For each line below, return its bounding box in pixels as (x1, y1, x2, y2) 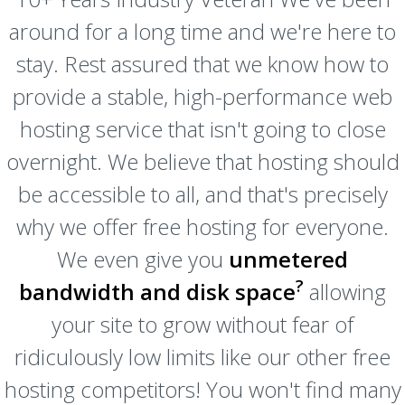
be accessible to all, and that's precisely (17, 179, 388, 209)
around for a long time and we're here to (9, 16, 396, 46)
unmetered (229, 244, 348, 274)
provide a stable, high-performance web (13, 81, 392, 111)
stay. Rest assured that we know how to (16, 49, 389, 79)
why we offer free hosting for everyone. (16, 212, 389, 241)
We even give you (57, 244, 229, 274)
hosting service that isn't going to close (19, 114, 386, 144)
